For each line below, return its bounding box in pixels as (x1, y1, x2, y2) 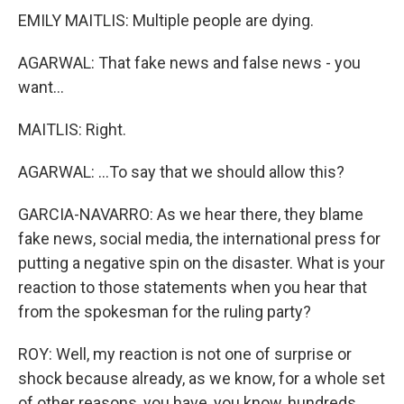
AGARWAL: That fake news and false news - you (18, 52, 361, 72)
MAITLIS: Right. (18, 119, 126, 139)
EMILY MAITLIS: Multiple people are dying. (18, 10, 314, 30)
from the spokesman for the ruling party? (18, 301, 311, 321)
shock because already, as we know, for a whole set (18, 368, 385, 388)
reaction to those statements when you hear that (18, 277, 367, 297)
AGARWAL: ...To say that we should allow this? (18, 161, 344, 181)
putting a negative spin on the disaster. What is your (18, 252, 385, 272)
